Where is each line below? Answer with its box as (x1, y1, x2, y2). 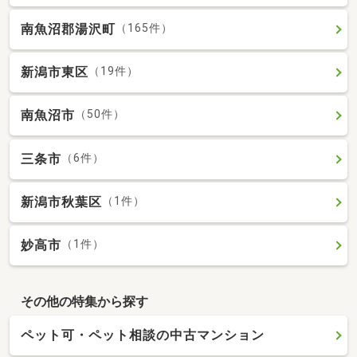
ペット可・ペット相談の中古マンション (21, 328, 265, 343)
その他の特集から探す (20, 293, 148, 309)
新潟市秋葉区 (21, 194, 102, 210)
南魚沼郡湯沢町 (21, 21, 116, 37)
